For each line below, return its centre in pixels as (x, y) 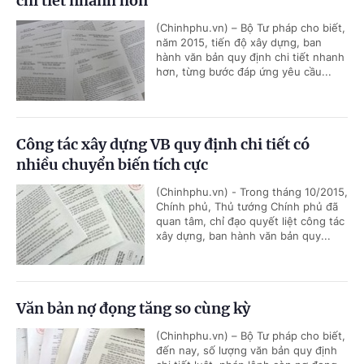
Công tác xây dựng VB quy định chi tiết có (163, 144)
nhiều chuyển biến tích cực (112, 165)
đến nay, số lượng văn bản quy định (247, 350)
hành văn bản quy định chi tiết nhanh (250, 57)
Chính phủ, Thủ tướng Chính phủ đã (247, 206)
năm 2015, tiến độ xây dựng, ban (239, 42)
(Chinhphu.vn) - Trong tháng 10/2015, (252, 192)
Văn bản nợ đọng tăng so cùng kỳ (133, 308)
